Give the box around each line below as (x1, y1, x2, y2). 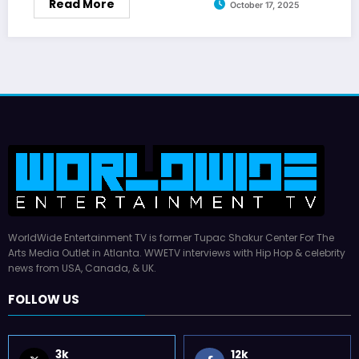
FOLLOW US (8, 291, 79, 309)
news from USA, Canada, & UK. (8, 260, 156, 275)
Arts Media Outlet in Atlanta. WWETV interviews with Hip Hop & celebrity (8, 245, 345, 260)
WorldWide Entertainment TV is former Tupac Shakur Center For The (8, 230, 334, 244)
